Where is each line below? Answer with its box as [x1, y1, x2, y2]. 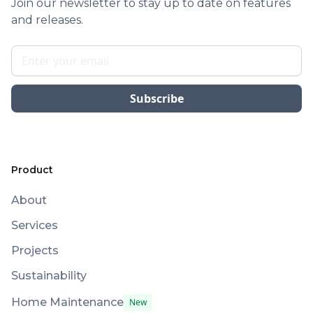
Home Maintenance [11, 296, 124, 309]
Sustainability [11, 269, 87, 282]
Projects [11, 244, 59, 257]
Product [11, 163, 53, 176]
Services [11, 219, 58, 232]
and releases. [11, 13, 83, 27]
